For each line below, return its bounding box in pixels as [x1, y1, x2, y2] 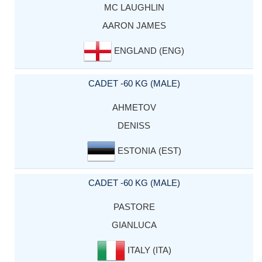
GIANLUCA [111, 219, 157, 230]
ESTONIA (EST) [115, 145, 181, 156]
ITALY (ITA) [125, 244, 171, 255]
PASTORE [113, 201, 155, 212]
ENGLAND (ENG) [112, 46, 184, 56]
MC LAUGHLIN [104, 2, 164, 13]
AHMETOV [112, 102, 156, 112]
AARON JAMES [102, 20, 166, 31]
